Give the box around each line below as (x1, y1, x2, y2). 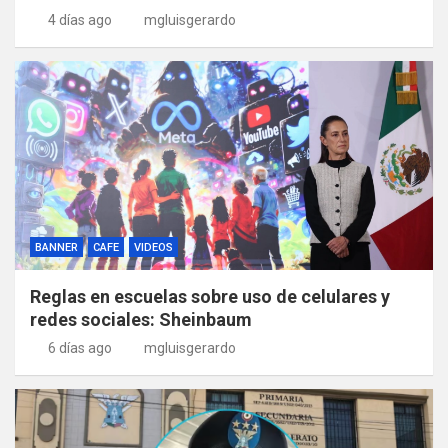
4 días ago (47, 11, 112, 28)
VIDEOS (134, 240, 173, 254)
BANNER (35, 240, 78, 254)
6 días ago (47, 339, 112, 356)
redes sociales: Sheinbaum (30, 308, 252, 330)
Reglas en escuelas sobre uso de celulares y (30, 285, 390, 307)
